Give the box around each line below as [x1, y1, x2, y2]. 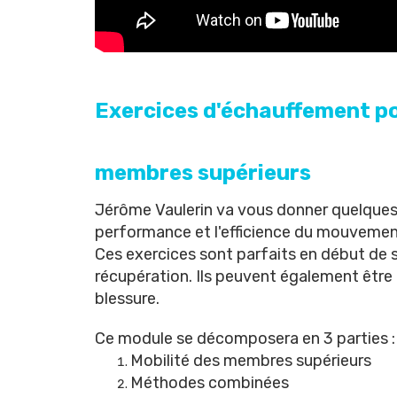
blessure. [95, 289, 160, 308]
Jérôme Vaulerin [95, 200, 213, 220]
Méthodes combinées [130, 373, 289, 393]
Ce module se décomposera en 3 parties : [95, 329, 395, 348]
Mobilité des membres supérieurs [130, 351, 371, 370]
